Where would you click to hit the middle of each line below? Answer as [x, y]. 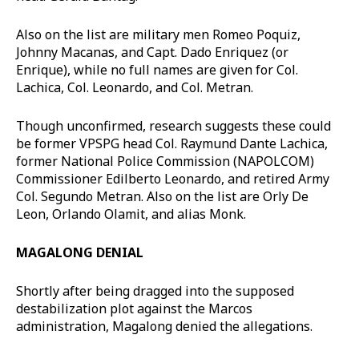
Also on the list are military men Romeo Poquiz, [158, 34]
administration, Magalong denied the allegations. [164, 326]
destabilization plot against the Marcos [134, 308]
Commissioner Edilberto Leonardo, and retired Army [173, 178]
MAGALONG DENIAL [80, 252]
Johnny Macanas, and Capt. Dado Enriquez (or [152, 52]
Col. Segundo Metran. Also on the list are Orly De [162, 196]
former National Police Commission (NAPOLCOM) [165, 161]
